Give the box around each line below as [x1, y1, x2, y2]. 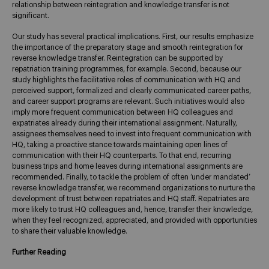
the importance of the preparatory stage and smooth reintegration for [12, 43, 243, 51]
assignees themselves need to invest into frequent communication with [12, 130, 252, 138]
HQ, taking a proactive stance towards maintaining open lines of [12, 141, 228, 148]
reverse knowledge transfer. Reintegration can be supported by [12, 54, 223, 62]
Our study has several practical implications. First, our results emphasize [12, 32, 253, 40]
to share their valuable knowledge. [12, 227, 127, 235]
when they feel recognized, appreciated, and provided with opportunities [12, 216, 257, 224]
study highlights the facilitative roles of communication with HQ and [12, 76, 241, 83]
